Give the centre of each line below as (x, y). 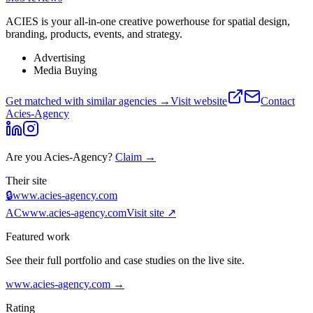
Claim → (136, 156)
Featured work (38, 236)
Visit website (199, 101)
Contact (278, 101)
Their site (26, 180)
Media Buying (65, 70)
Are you (25, 156)
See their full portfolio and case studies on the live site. (125, 260)
